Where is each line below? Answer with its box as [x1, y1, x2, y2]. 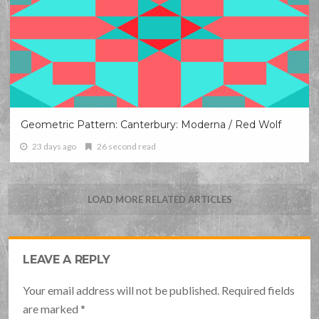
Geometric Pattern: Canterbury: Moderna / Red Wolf [21, 117, 282, 131]
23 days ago [32, 140, 77, 152]
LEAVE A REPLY [23, 252, 111, 266]
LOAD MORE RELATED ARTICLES [87, 193, 232, 205]
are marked [23, 301, 81, 315]
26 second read [95, 140, 157, 152]
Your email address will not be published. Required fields [23, 283, 296, 297]
